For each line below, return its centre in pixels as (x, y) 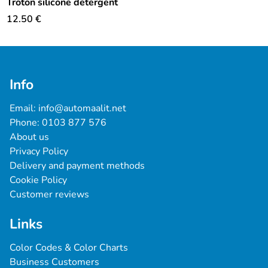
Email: (24, 108)
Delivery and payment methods (77, 166)
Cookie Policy (38, 180)
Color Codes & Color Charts (69, 248)
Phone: (26, 123)
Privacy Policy (39, 151)
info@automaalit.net (82, 108)
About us (29, 137)
